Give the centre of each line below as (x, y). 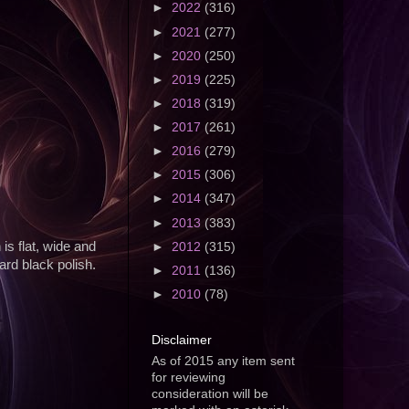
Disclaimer (182, 340)
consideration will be (210, 394)
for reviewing (189, 378)
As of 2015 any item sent (223, 362)
